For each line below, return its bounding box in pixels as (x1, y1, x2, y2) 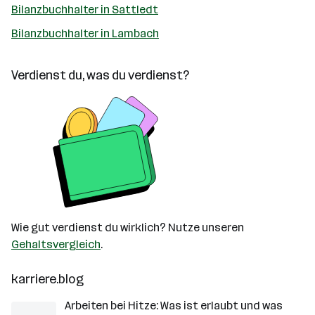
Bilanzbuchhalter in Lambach (11, 27, 159, 40)
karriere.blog (11, 271, 84, 287)
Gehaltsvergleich (11, 238, 101, 251)
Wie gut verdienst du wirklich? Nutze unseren (11, 221, 244, 234)
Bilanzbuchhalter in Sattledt (11, 3, 158, 16)
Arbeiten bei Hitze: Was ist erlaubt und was (65, 299, 283, 312)
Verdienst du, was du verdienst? (11, 67, 189, 83)
